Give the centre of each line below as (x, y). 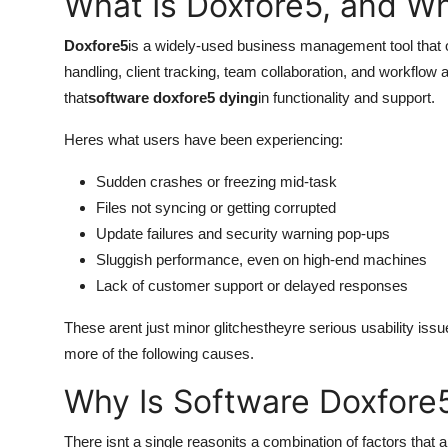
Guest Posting (68, 73)
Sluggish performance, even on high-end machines (261, 259)
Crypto (41, 122)
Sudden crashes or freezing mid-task (216, 181)
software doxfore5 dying (173, 97)
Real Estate (57, 367)
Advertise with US (83, 171)
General (44, 416)
